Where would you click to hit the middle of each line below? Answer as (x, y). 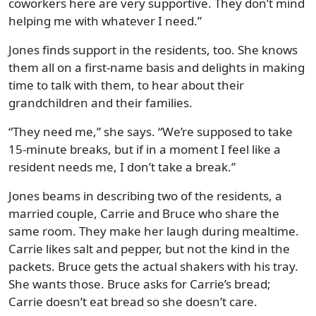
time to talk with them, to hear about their (126, 85)
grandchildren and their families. (101, 102)
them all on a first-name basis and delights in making (157, 67)
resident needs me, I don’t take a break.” (122, 166)
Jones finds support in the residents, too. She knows (153, 49)
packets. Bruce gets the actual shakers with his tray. (153, 266)
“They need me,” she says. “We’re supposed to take (151, 131)
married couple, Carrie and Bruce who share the (144, 213)
